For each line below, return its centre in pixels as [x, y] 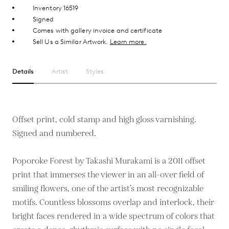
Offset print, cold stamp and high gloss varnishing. [104, 120]
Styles [95, 71]
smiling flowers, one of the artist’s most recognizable [108, 189]
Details [23, 71]
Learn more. [128, 42]
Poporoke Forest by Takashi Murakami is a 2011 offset [109, 161]
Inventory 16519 [56, 8]
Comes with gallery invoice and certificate [97, 30]
